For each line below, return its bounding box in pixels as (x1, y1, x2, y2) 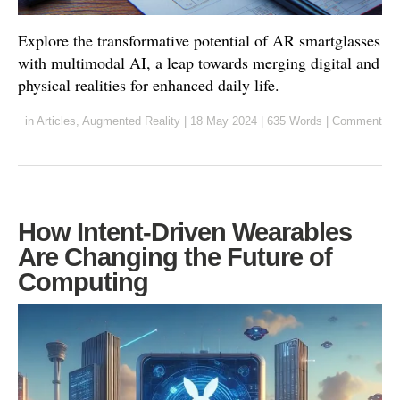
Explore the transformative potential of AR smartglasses (18, 29, 380, 52)
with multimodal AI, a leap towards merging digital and (18, 52, 379, 74)
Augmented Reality (82, 114, 180, 129)
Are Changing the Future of (18, 243, 332, 272)
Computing (18, 268, 148, 297)
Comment (332, 114, 382, 129)
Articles (37, 114, 76, 129)
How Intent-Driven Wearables (18, 218, 352, 247)
